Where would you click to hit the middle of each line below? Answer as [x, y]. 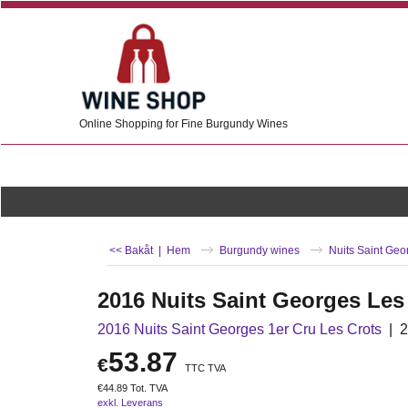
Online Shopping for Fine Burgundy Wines [184, 124]
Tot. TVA [149, 388]
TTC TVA [205, 368]
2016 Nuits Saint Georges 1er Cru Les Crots [240, 330]
